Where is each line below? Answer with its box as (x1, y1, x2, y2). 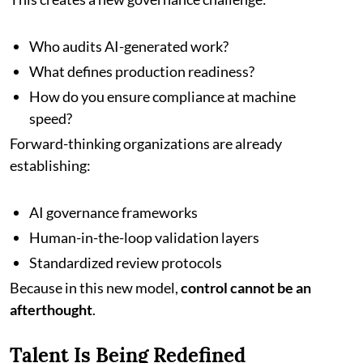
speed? (29, 109, 72, 127)
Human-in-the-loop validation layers (29, 228, 259, 246)
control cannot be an (181, 278, 311, 297)
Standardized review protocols (29, 253, 222, 271)
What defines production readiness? (29, 62, 254, 80)
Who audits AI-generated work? (29, 36, 228, 55)
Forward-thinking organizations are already (10, 134, 282, 152)
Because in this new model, (10, 278, 181, 297)
